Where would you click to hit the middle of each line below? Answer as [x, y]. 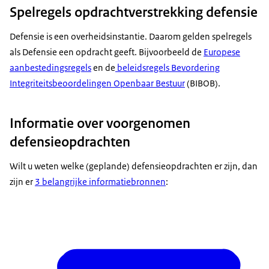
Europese [222, 52]
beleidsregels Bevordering [168, 67]
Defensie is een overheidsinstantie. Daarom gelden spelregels [131, 36]
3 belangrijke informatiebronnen [100, 181]
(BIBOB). [203, 83]
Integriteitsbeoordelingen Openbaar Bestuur [97, 83]
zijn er [22, 181]
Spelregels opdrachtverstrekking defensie [134, 12]
